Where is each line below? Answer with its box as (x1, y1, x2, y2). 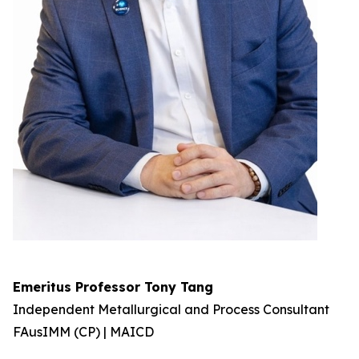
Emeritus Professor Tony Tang (13, 279, 213, 295)
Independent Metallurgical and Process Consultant (13, 301, 329, 317)
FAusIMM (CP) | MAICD (13, 324, 154, 340)
